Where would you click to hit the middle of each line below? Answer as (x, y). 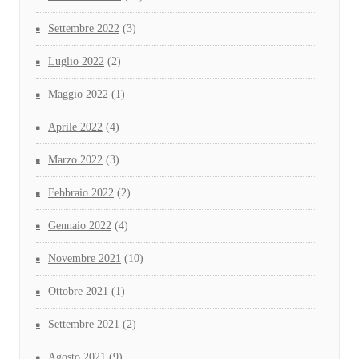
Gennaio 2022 (80, 226)
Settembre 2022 (84, 29)
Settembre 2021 (84, 325)
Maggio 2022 (78, 95)
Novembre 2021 (85, 259)
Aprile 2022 (75, 127)
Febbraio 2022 (81, 193)
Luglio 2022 (76, 62)
